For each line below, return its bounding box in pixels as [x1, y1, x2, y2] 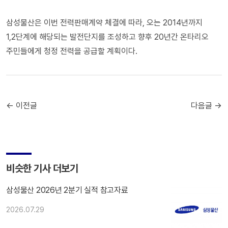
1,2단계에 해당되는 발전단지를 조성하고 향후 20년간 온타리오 [6, 32, 209, 42]
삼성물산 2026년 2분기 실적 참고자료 [6, 185, 128, 195]
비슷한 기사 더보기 [6, 162, 78, 175]
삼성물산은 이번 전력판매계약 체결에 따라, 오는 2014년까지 [6, 17, 203, 27]
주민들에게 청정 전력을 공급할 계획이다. [6, 46, 137, 56]
